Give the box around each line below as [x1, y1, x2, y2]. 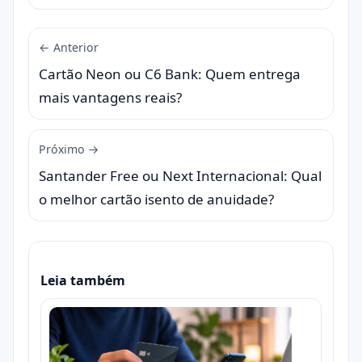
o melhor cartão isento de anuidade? [39, 190, 274, 209]
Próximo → [39, 141, 99, 158]
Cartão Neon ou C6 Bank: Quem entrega [39, 65, 301, 84]
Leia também [40, 271, 125, 290]
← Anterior [39, 40, 99, 56]
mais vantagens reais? [39, 88, 182, 107]
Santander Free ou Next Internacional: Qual [39, 166, 322, 186]
